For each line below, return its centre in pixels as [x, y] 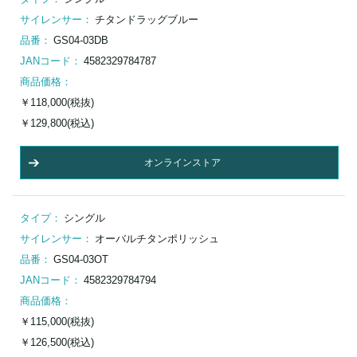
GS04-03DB [81, 41]
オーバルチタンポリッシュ [157, 239]
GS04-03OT [81, 260]
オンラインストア [182, 163]
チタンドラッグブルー [147, 20]
